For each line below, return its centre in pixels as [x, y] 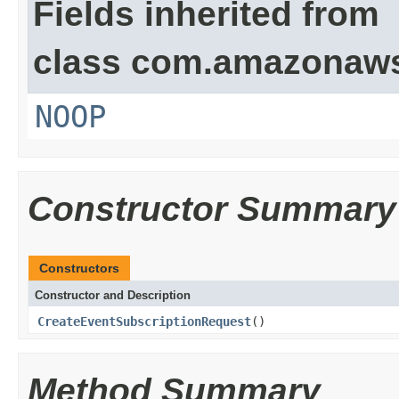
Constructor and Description [113, 295]
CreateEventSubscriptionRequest [144, 322]
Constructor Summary [212, 209]
